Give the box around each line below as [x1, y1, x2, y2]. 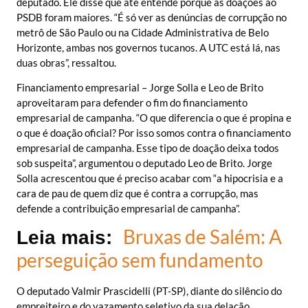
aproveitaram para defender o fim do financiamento [16, 96, 247, 109]
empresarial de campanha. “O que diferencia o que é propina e [16, 111, 291, 124]
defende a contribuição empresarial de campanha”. [16, 202, 240, 215]
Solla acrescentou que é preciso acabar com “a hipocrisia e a [16, 172, 283, 185]
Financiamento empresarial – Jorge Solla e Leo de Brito [16, 81, 263, 94]
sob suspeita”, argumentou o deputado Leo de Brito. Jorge [16, 157, 272, 170]
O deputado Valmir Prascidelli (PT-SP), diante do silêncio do [16, 285, 282, 298]
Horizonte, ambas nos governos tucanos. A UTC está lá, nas [16, 41, 280, 54]
